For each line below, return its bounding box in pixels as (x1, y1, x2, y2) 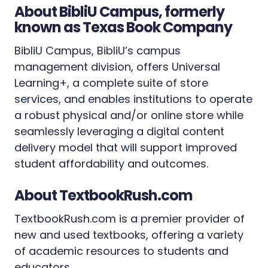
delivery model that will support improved (14, 140, 237, 155)
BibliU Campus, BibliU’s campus (14, 43, 181, 58)
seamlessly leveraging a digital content (14, 124, 224, 139)
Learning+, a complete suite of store (14, 75, 208, 90)
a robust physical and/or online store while (14, 108, 243, 123)
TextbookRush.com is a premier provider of (14, 211, 245, 226)
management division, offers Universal (14, 59, 220, 74)
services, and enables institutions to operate (14, 92, 252, 106)
